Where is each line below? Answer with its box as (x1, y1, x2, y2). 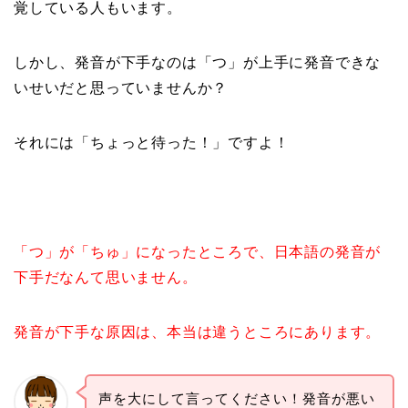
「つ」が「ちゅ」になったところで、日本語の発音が (14, 244, 382, 260)
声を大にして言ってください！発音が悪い (97, 391, 375, 406)
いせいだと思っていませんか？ (14, 80, 229, 97)
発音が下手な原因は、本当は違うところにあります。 (14, 324, 382, 341)
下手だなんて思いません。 (14, 270, 198, 286)
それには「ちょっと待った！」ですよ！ (14, 135, 290, 151)
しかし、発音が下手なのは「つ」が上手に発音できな (14, 55, 382, 71)
